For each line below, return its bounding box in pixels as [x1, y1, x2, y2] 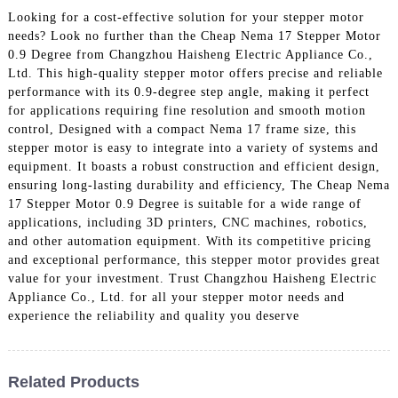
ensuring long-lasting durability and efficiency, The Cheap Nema [7, 178, 390, 192]
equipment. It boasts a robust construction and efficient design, [7, 159, 380, 173]
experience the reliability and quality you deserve [7, 308, 299, 322]
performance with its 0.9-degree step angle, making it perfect [7, 84, 370, 99]
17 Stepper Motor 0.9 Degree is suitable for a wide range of [7, 196, 362, 211]
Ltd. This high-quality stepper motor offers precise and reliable [7, 66, 383, 80]
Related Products [7, 372, 139, 391]
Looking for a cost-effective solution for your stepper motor [7, 10, 364, 24]
